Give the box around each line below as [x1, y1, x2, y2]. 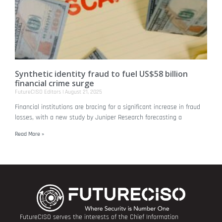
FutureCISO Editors [15, 88, 62, 96]
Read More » [15, 130, 44, 138]
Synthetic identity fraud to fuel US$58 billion [15, 68, 188, 79]
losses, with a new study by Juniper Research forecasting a [15, 112, 182, 122]
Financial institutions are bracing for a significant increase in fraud [15, 102, 200, 111]
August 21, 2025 [63, 88, 102, 96]
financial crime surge [15, 77, 94, 89]
